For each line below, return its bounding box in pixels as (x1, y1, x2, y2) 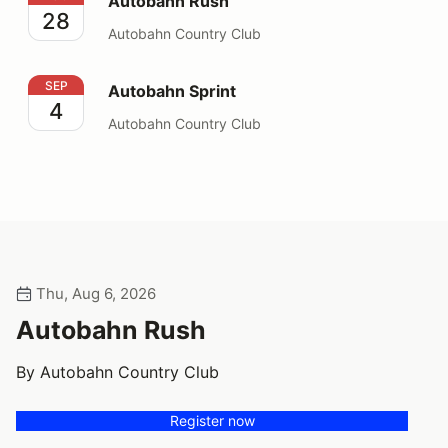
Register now (169, 411, 255, 429)
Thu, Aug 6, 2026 (32, 283, 156, 303)
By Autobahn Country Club (16, 361, 219, 382)
